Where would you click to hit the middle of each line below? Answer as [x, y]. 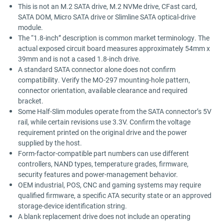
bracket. [31, 100]
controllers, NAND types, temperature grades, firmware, [103, 163]
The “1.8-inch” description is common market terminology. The [114, 37]
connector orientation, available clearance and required [103, 90]
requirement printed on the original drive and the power [103, 132]
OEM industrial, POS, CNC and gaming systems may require [110, 184]
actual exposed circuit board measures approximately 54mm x [114, 48]
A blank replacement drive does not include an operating [104, 216]
